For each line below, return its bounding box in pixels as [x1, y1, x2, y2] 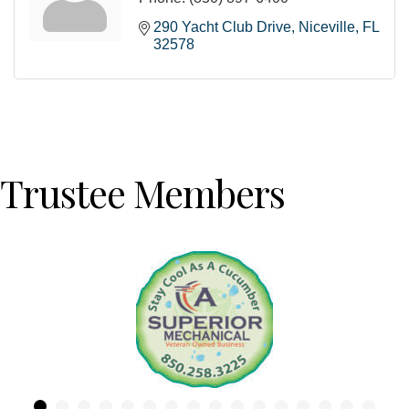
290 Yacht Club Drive [153, 18, 291, 35]
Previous [3, 308, 64, 330]
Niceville [299, 18, 355, 35]
